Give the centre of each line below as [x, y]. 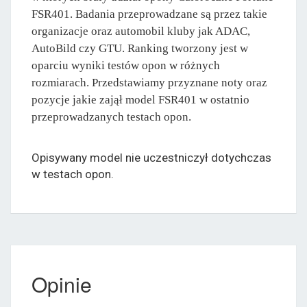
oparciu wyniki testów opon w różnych [126, 65]
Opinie [62, 284]
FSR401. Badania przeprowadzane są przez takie [149, 14]
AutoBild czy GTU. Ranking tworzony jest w [140, 48]
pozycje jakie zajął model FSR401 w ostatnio [140, 99]
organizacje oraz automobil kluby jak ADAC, [141, 31]
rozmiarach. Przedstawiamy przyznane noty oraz [149, 82]
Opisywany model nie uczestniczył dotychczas [151, 157]
